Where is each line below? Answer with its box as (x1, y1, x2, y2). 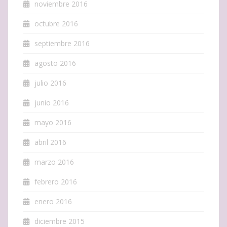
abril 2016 (34, 137, 66, 147)
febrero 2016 (34, 176, 77, 186)
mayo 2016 (34, 117, 71, 127)
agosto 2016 (34, 58, 76, 68)
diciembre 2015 (34, 216, 85, 226)
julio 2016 (34, 78, 66, 88)
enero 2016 (34, 196, 72, 206)
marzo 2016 (34, 157, 74, 167)
